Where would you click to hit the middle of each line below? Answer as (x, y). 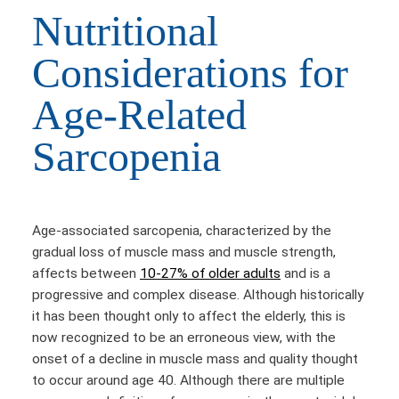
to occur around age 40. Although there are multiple (188, 381)
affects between (86, 274)
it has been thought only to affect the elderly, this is (189, 317)
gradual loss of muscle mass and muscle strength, (184, 252)
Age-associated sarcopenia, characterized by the (182, 231)
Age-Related (139, 115)
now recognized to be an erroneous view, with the (184, 338)
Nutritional (125, 32)
